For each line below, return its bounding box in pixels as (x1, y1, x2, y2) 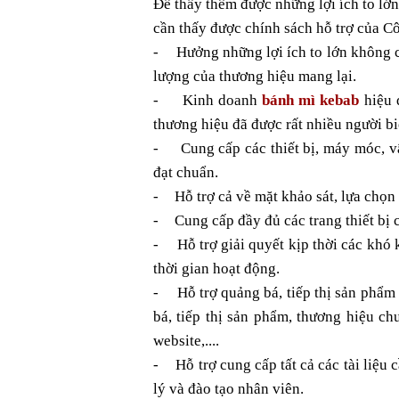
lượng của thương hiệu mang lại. (153, 68, 356, 85)
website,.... (153, 332, 219, 349)
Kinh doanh (183, 92, 263, 109)
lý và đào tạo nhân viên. (153, 380, 304, 397)
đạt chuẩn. (153, 164, 218, 181)
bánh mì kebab (262, 92, 360, 109)
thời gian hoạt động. (153, 260, 280, 277)
